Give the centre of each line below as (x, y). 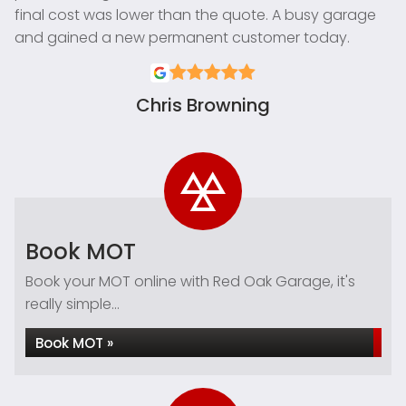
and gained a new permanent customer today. (182, 38)
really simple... (72, 304)
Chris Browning (203, 105)
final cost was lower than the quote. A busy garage (195, 15)
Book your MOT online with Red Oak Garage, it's (190, 281)
